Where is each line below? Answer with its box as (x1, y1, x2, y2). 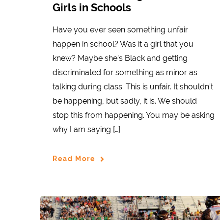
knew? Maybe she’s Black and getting (53, 53, 188, 63)
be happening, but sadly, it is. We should (53, 96, 197, 106)
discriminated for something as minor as (53, 67, 197, 77)
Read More (53, 155, 95, 163)
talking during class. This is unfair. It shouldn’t (53, 82, 213, 91)
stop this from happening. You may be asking (53, 110, 215, 120)
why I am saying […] (53, 124, 120, 134)
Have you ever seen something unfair (53, 25, 188, 34)
